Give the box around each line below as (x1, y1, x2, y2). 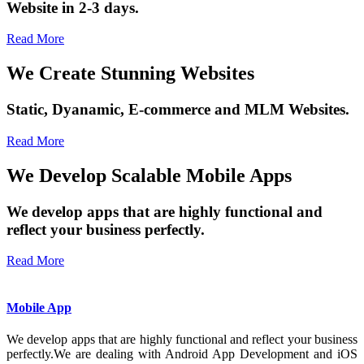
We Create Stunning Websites (6, 63, 254, 84)
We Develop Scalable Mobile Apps (6, 164, 292, 186)
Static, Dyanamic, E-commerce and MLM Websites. (6, 101, 349, 119)
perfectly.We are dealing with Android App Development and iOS (6, 347, 357, 361)
